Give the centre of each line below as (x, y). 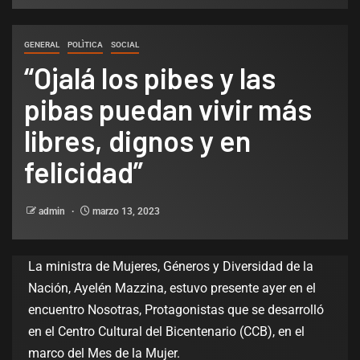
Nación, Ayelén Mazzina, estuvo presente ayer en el (172, 288)
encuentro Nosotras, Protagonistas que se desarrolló (176, 310)
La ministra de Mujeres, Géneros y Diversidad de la (171, 267)
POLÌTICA (85, 45)
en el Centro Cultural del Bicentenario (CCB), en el (166, 332)
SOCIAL (125, 45)
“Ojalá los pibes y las (150, 78)
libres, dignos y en (137, 141)
